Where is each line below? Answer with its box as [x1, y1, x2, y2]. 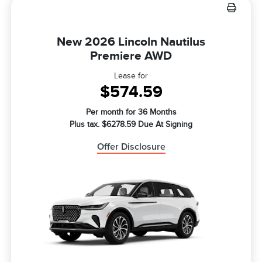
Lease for [114, 71, 148, 81]
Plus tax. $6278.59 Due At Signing [70, 120, 192, 129]
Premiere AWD [90, 49, 172, 63]
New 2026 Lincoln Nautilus [57, 35, 205, 49]
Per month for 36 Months [85, 108, 177, 117]
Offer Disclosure [96, 142, 166, 152]
